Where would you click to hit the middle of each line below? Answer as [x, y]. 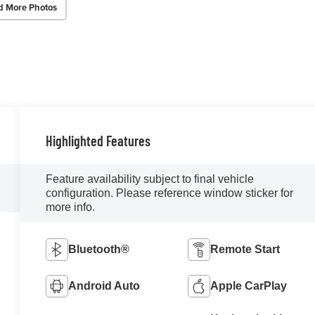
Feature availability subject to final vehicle [150, 179]
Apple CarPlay [248, 285]
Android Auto [104, 285]
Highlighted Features [98, 140]
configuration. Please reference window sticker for [170, 193]
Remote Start [245, 249]
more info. [71, 207]
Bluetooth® [99, 249]
